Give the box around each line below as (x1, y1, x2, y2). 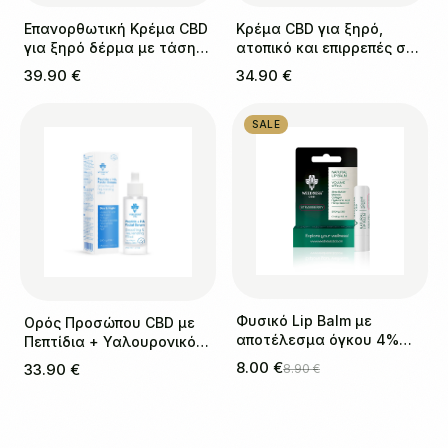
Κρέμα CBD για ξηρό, (236, 19, 383, 37)
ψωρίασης (24, 57, 98, 75)
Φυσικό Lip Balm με (236, 311, 372, 329)
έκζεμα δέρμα (236, 57, 336, 75)
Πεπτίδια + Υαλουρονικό (24, 333, 196, 351)
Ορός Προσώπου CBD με (24, 314, 195, 332)
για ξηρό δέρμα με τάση (24, 38, 196, 56)
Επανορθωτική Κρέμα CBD (24, 19, 208, 37)
